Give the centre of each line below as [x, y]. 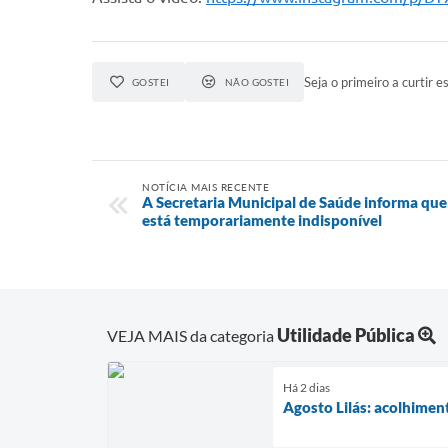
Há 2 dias [306, 387]
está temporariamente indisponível [262, 220]
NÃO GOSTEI [257, 82]
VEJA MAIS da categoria [192, 335]
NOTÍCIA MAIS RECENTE [205, 187]
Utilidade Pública [346, 334]
